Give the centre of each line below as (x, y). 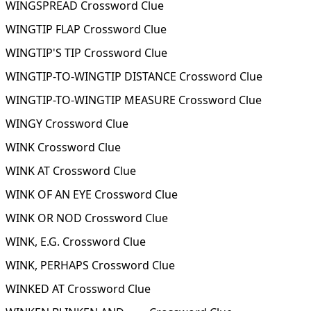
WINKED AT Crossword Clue (78, 289)
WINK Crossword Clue (63, 147)
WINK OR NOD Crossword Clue (87, 218)
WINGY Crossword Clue (67, 124)
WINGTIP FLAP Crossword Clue (86, 29)
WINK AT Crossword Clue (71, 171)
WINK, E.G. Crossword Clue (76, 242)
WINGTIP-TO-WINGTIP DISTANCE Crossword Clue (134, 76)
